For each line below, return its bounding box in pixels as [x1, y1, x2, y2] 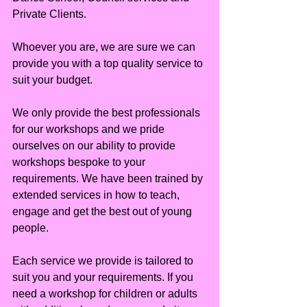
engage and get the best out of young [12, 206, 195, 218]
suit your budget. [12, 74, 93, 86]
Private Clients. [12, 8, 86, 21]
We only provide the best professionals [12, 107, 203, 119]
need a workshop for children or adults [12, 288, 200, 300]
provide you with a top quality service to [12, 58, 206, 70]
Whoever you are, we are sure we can [12, 41, 198, 53]
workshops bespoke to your [12, 156, 148, 169]
